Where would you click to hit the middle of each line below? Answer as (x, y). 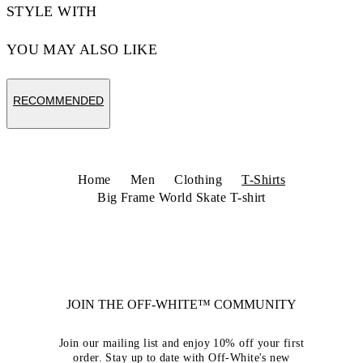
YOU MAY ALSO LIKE (82, 49)
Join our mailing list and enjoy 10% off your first (181, 343)
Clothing (199, 179)
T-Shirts (264, 179)
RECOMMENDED (58, 100)
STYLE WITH (52, 11)
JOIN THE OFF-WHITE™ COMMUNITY (181, 304)
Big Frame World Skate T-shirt (181, 197)
